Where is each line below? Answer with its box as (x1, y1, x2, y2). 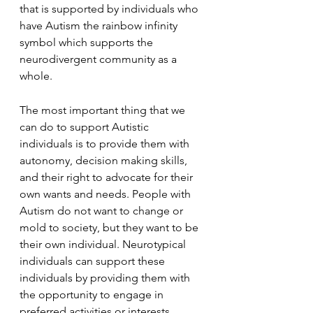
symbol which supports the (20, 36, 156, 49)
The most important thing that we (20, 103, 188, 117)
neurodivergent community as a (20, 52, 180, 66)
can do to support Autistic (20, 120, 152, 133)
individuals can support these (20, 254, 168, 268)
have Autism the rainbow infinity (20, 19, 180, 32)
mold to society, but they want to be (20, 221, 201, 234)
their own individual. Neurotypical (20, 238, 189, 251)
